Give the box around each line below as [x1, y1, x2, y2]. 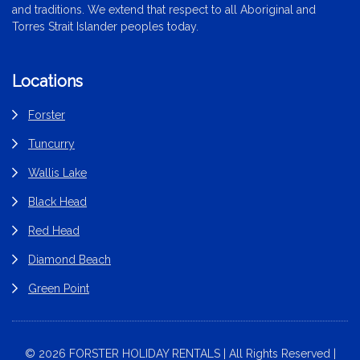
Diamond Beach [28, 252, 111, 266]
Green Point [28, 281, 89, 295]
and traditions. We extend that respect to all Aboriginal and [12, 2, 316, 16]
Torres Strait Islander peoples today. [12, 19, 198, 33]
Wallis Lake [28, 166, 87, 179]
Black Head [28, 194, 87, 208]
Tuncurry [28, 137, 75, 150]
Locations [12, 72, 83, 91]
